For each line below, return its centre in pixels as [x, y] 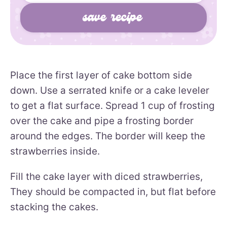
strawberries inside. [55, 151]
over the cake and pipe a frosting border [102, 121]
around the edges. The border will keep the [108, 136]
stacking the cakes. [54, 207]
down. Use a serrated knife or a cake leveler [110, 90]
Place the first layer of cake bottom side [101, 75]
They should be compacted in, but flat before [113, 192]
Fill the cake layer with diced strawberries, [106, 176]
